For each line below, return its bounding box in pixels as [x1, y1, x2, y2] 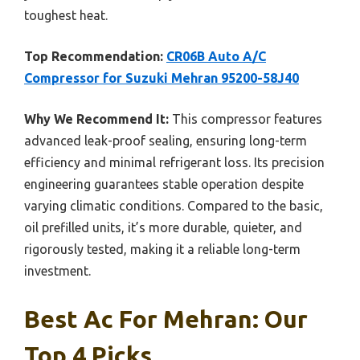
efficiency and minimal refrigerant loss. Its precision [24, 154, 325, 170]
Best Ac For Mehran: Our [24, 305, 308, 333]
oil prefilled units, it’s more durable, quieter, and [24, 219, 302, 235]
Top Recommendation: [24, 48, 163, 63]
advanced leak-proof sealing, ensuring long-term [24, 133, 307, 148]
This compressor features [169, 111, 322, 126]
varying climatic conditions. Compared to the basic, [24, 198, 323, 213]
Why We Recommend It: [24, 111, 169, 126]
